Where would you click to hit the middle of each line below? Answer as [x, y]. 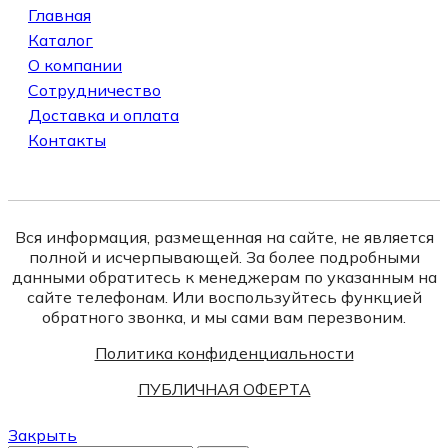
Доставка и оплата [103, 114]
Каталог [60, 39]
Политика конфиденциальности [224, 352]
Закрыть [42, 434]
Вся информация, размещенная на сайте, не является [224, 236]
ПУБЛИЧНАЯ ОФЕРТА [224, 388]
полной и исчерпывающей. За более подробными [224, 256]
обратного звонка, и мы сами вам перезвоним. [224, 316]
